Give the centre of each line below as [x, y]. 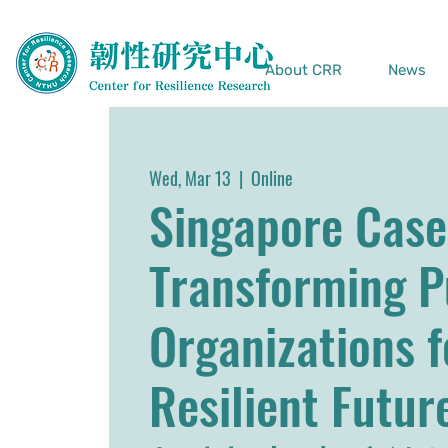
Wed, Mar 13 [189, 178]
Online [271, 178]
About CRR [303, 70]
